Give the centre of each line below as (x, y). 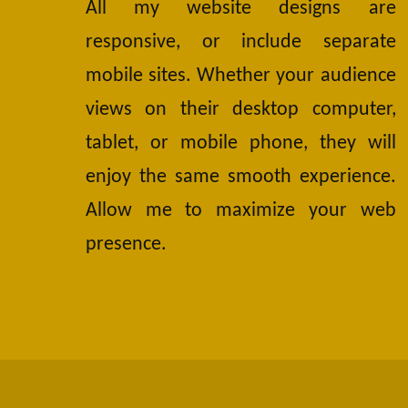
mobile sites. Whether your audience (241, 76)
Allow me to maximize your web (241, 211)
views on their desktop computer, (241, 110)
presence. (126, 245)
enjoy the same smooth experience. (241, 178)
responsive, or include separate (241, 43)
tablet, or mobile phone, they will (241, 144)
